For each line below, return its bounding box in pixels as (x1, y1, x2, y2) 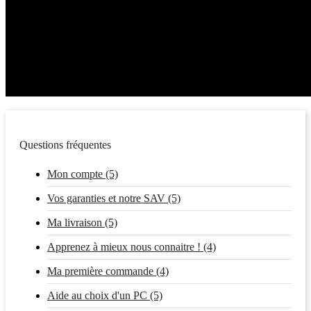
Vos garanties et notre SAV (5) (47, 192, 180, 204)
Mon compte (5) (47, 167, 118, 180)
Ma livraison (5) (47, 216, 117, 228)
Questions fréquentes (19, 138, 111, 151)
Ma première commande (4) (47, 264, 169, 277)
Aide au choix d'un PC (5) (47, 289, 162, 301)
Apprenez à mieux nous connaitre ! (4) (47, 240, 216, 253)
